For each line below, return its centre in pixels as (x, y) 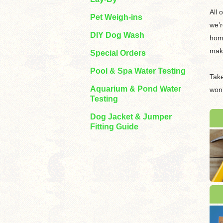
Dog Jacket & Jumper (131, 117)
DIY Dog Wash (117, 35)
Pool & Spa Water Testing (138, 71)
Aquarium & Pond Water (136, 89)
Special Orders (118, 53)
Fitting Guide (114, 127)
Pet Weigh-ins (116, 17)
